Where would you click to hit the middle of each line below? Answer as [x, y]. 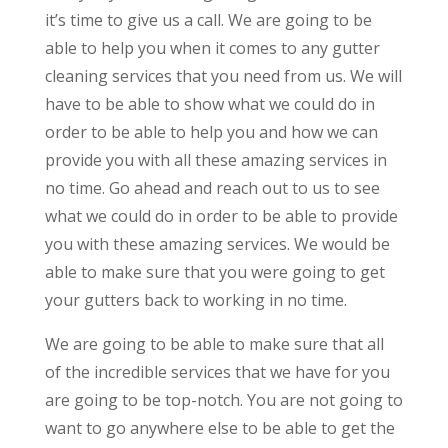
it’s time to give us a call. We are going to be [208, 19]
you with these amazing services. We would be [217, 243]
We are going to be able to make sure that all [214, 343]
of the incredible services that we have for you [217, 371]
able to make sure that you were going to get [214, 271]
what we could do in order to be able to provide [221, 215]
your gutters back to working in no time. [195, 299]
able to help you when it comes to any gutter [212, 47]
